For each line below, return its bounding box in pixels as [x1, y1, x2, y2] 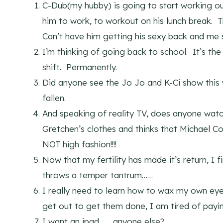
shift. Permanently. [42, 62, 117, 73]
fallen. [42, 93, 66, 104]
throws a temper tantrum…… [42, 170, 153, 181]
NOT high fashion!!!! [42, 139, 116, 150]
